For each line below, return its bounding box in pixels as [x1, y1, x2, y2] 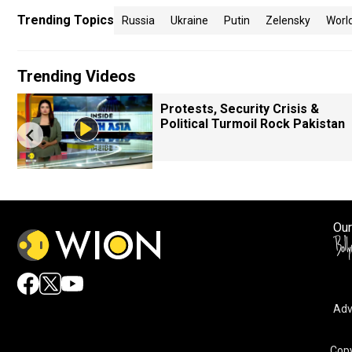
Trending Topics [17, 13, 114, 27]
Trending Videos [17, 67, 136, 86]
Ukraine [170, 14, 208, 27]
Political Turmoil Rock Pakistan [160, 116, 345, 131]
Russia [122, 14, 155, 27]
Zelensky [266, 14, 310, 27]
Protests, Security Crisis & [160, 101, 319, 116]
